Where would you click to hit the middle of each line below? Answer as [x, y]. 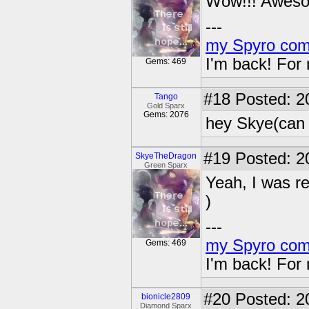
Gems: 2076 [166, 114]
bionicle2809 [166, 297]
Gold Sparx [166, 106]
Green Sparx [166, 165]
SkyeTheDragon [166, 156]
